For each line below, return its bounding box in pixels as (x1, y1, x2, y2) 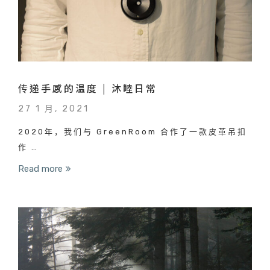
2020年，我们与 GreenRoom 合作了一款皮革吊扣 (18, 127, 247, 136)
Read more (18, 163, 63, 174)
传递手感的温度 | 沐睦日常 (18, 80, 157, 95)
